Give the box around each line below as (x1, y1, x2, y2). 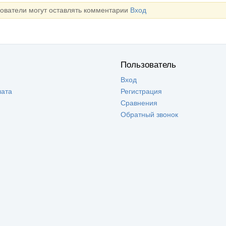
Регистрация (121, 87, 162, 96)
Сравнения (121, 99, 157, 107)
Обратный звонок (121, 110, 178, 119)
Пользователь (121, 60, 176, 70)
